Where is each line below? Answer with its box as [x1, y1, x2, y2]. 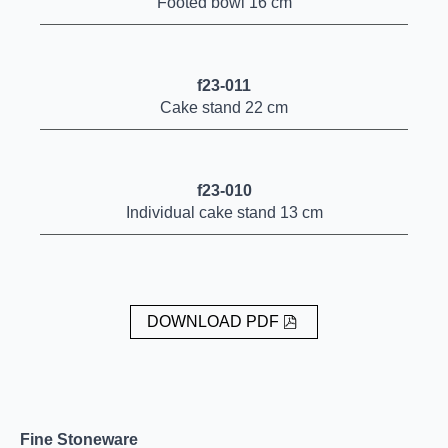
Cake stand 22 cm [160, 99, 288, 116]
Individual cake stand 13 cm [125, 204, 323, 221]
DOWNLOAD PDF [146, 313, 279, 330]
